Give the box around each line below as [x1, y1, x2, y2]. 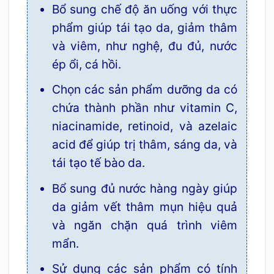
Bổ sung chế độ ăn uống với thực [51, 1, 238, 17]
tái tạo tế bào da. [51, 155, 145, 171]
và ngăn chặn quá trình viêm [51, 217, 238, 232]
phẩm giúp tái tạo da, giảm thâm [51, 20, 238, 35]
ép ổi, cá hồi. [51, 56, 121, 72]
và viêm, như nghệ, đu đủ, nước [51, 38, 238, 53]
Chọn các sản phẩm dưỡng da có [51, 82, 238, 97]
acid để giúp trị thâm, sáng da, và [51, 137, 238, 152]
